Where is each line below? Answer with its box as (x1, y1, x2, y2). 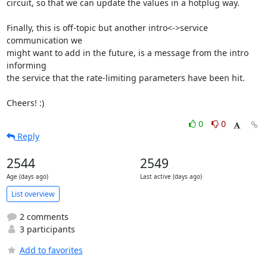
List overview (11, 188, 55, 199)
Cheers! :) (6, 97, 44, 108)
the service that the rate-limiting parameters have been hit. (6, 72, 245, 83)
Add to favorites (19, 244, 83, 256)
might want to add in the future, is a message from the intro (6, 47, 249, 58)
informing (6, 60, 46, 71)
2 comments (17, 211, 69, 222)
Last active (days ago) (139, 173, 202, 181)
